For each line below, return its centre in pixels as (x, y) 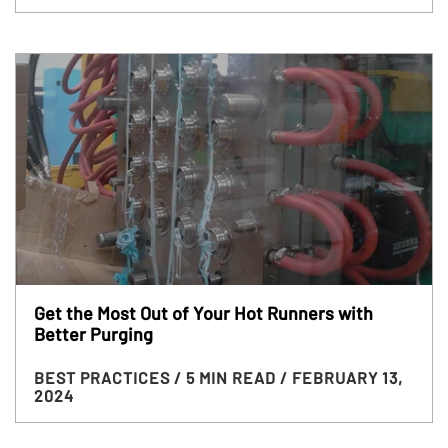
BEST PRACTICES (103, 377)
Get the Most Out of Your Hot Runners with (203, 312)
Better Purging (93, 333)
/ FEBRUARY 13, (341, 377)
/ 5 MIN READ (226, 377)
